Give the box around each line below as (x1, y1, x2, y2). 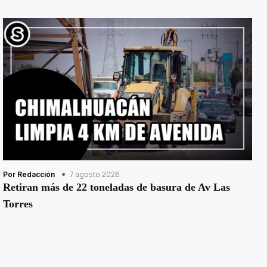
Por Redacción (2, 169, 55, 179)
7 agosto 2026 (69, 169, 120, 179)
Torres (2, 197, 33, 210)
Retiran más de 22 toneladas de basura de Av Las (2, 181, 230, 193)
